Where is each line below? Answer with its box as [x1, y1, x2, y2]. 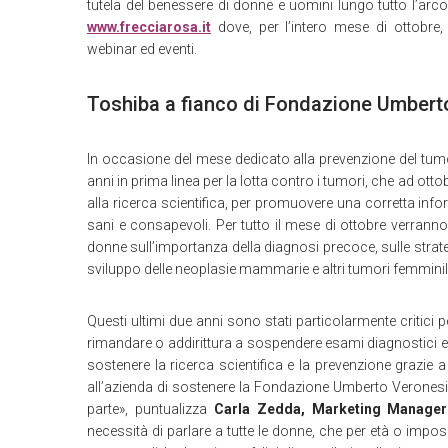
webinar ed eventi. [87, 41, 197, 57]
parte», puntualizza [87, 401, 214, 417]
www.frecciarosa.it [87, 19, 211, 35]
